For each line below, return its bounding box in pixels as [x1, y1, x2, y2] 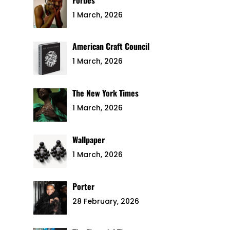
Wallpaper [72, 133, 105, 146]
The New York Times [72, 87, 139, 100]
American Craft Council [72, 40, 150, 53]
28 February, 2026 [72, 196, 140, 206]
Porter [72, 180, 95, 193]
